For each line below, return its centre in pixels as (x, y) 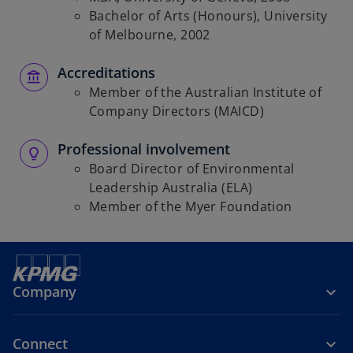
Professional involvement (144, 149)
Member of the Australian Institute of (206, 92)
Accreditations (106, 72)
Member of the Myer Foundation (191, 206)
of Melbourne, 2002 (150, 35)
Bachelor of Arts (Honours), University (208, 16)
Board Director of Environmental (192, 169)
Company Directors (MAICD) (177, 111)
